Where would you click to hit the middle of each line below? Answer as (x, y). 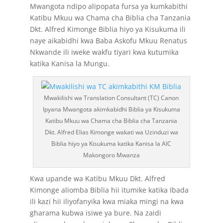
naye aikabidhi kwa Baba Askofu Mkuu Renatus (108, 41)
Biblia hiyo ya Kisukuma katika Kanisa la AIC (111, 144)
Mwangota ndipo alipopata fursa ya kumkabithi (109, 6)
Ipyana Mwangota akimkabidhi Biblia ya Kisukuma (111, 109)
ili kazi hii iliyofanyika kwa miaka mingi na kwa (107, 201)
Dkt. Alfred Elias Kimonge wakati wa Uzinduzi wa (111, 132)
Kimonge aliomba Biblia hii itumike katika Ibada (109, 190)
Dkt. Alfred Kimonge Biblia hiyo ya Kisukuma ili (108, 29)
